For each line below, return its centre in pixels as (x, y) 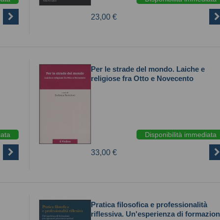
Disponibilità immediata (181, 135)
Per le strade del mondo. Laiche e (148, 69)
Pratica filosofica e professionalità (149, 205)
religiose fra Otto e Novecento (142, 78)
